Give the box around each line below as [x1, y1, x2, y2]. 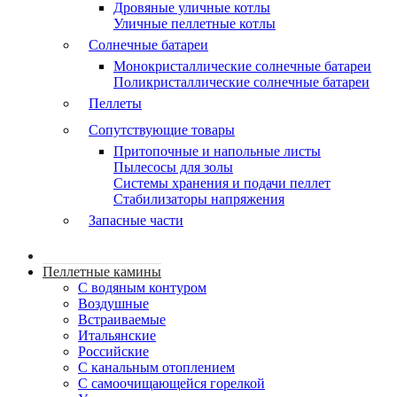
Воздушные [78, 296, 149, 311]
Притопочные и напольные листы [113, 144, 321, 159]
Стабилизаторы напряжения [113, 191, 284, 206]
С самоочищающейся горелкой [78, 376, 265, 391]
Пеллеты [89, 96, 142, 111]
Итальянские [78, 328, 156, 343]
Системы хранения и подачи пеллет [113, 175, 331, 191]
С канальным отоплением [78, 360, 235, 375]
